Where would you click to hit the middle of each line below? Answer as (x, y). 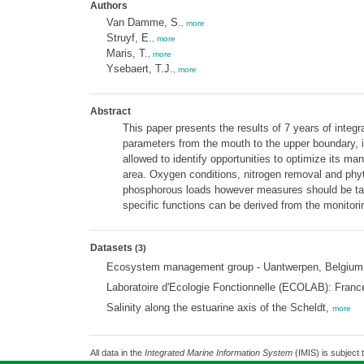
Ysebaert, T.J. (139, 69)
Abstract (110, 111)
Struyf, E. (129, 38)
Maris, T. (127, 53)
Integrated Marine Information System (218, 353)
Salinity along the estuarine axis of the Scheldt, (219, 308)
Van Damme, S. (143, 22)
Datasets (112, 248)
